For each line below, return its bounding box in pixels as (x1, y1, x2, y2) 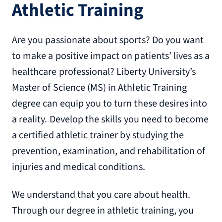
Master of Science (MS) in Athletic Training (12, 81, 187, 95)
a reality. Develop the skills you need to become (12, 112, 209, 126)
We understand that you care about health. (12, 188, 191, 202)
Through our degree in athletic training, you (12, 204, 194, 218)
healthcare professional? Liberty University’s (12, 65, 196, 79)
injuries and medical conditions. (12, 160, 145, 174)
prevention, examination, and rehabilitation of (12, 144, 206, 158)
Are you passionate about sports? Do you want (12, 33, 204, 47)
